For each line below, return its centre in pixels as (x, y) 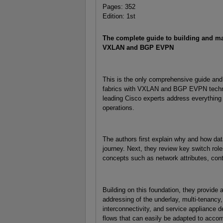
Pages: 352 (119, 6)
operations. (118, 108)
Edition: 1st (119, 16)
